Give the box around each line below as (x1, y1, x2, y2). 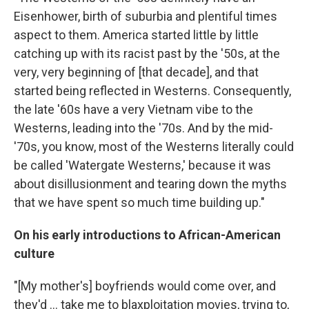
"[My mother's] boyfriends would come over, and (14, 279, 276, 293)
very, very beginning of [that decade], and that (14, 65, 259, 79)
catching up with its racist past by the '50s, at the (14, 46, 280, 61)
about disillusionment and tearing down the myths (14, 177, 287, 191)
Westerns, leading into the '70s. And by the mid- (14, 121, 273, 135)
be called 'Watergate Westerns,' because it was (14, 158, 271, 172)
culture (14, 246, 54, 261)
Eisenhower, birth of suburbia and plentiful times (14, 9, 277, 23)
